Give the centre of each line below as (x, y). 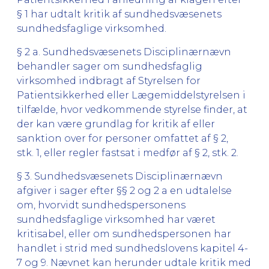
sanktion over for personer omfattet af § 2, (122, 138)
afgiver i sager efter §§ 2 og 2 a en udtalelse (124, 190)
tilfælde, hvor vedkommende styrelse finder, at (132, 109)
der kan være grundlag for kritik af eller (116, 124)
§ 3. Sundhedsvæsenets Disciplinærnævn (120, 176)
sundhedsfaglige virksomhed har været (116, 219)
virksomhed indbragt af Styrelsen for (109, 80)
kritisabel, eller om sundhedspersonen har (124, 234)
